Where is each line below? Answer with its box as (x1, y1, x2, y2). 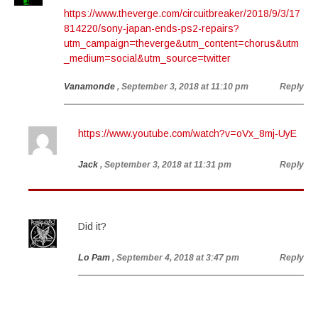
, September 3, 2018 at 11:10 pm (117, 82, 248, 92)
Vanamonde (64, 82, 115, 92)
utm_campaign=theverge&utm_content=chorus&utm (64, 38, 299, 49)
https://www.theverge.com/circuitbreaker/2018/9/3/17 (64, 8, 300, 19)
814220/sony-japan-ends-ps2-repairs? (64, 23, 239, 34)
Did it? (78, 221, 106, 232)
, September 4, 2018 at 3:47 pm (112, 253, 239, 263)
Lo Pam (78, 253, 110, 263)
